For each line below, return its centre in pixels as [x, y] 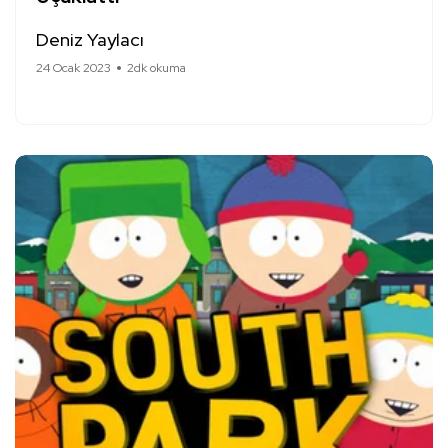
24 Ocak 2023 [73, 67]
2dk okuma [156, 67]
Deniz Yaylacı [90, 39]
